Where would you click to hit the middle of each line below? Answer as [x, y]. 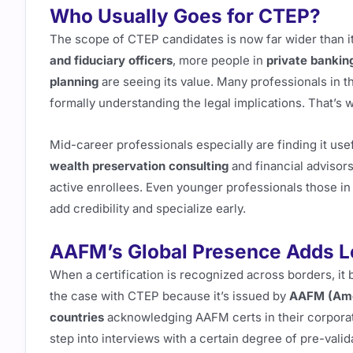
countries [77, 318]
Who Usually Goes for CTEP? [185, 15]
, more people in [219, 60]
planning [74, 81]
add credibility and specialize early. [148, 208]
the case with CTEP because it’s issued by [169, 296]
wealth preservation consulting [139, 166]
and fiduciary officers [111, 60]
